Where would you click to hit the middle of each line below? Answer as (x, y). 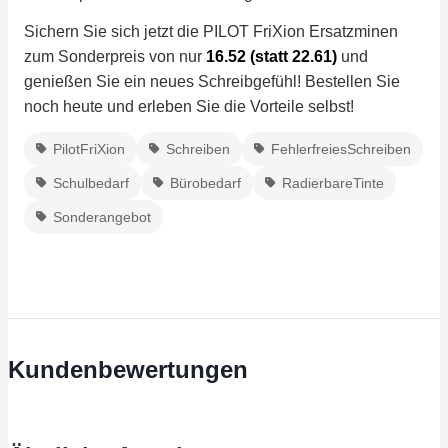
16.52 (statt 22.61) (271, 56)
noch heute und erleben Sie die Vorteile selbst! (189, 106)
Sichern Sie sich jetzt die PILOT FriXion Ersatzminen (211, 31)
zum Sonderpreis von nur (115, 56)
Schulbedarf (91, 182)
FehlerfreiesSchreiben (341, 148)
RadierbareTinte (333, 182)
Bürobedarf (205, 182)
